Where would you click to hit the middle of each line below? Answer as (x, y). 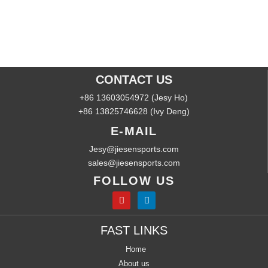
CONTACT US (134, 80)
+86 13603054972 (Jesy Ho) (134, 98)
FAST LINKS (134, 230)
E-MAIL (134, 131)
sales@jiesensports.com (134, 163)
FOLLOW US (134, 181)
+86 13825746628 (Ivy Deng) (134, 111)
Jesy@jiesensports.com (134, 149)
